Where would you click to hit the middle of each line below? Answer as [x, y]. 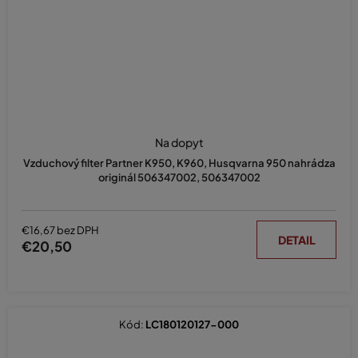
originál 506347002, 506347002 [179, 177]
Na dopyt [179, 142]
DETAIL [296, 239]
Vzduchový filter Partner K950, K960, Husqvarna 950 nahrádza [179, 163]
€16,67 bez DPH [60, 231]
